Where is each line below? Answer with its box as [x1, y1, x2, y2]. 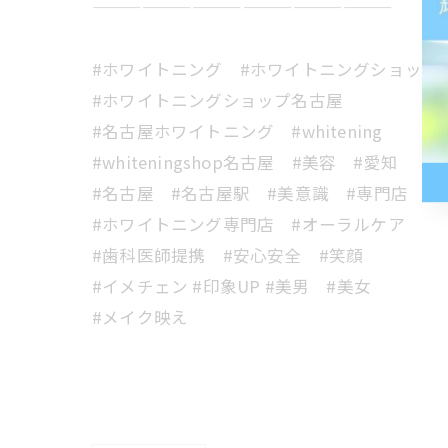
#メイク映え [92, 305, 189, 329]
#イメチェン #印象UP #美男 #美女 [92, 274, 371, 298]
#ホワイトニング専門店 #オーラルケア [92, 212, 405, 236]
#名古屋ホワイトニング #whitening [92, 119, 383, 143]
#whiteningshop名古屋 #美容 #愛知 [92, 150, 398, 174]
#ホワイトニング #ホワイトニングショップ [92, 57, 440, 81]
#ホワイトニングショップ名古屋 [92, 88, 361, 112]
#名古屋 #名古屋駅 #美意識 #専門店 [92, 181, 409, 205]
